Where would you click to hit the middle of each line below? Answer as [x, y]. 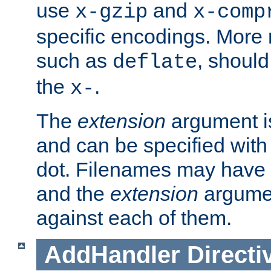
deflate [155, 62]
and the [73, 193]
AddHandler [112, 254]
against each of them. [134, 217]
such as [74, 60]
